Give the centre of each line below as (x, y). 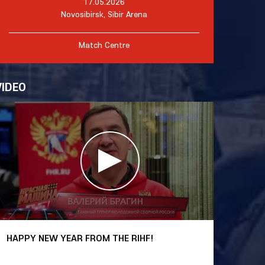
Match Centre (104, 45)
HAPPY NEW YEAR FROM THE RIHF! (80, 238)
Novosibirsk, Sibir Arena (104, 14)
